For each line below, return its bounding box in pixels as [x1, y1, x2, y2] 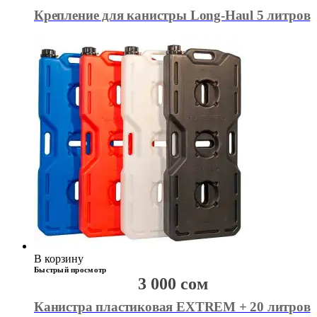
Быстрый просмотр [34, 265, 107, 275]
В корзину [34, 253, 83, 265]
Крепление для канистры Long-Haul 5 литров [34, 8, 311, 23]
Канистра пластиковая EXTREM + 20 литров [34, 299, 311, 315]
